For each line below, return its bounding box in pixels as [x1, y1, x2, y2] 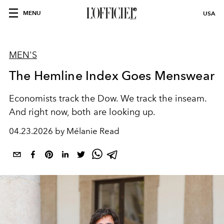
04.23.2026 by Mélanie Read [9, 126, 119, 136]
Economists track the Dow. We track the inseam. [9, 93, 206, 104]
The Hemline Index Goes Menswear [9, 68, 214, 83]
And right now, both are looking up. [9, 106, 155, 117]
